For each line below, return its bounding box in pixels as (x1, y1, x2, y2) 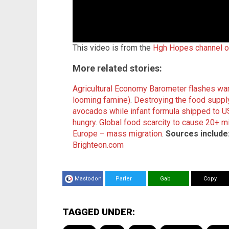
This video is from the (73, 43, 153, 53)
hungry (73, 118, 96, 127)
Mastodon (75, 175, 102, 182)
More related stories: (73, 63, 162, 74)
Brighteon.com (73, 140, 124, 150)
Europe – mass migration (73, 129, 162, 139)
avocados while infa (73, 106, 144, 116)
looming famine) (73, 95, 130, 105)
